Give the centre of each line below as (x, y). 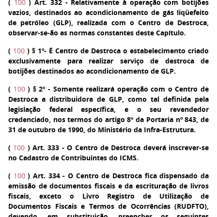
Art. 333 (46, 147)
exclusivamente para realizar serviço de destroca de (108, 61)
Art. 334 (46, 176)
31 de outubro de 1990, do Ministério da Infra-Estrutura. (102, 130)
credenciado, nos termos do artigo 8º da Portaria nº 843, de (108, 119)
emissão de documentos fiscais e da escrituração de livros (108, 186)
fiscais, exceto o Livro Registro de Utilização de (108, 196)
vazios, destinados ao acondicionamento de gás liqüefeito (108, 12)
